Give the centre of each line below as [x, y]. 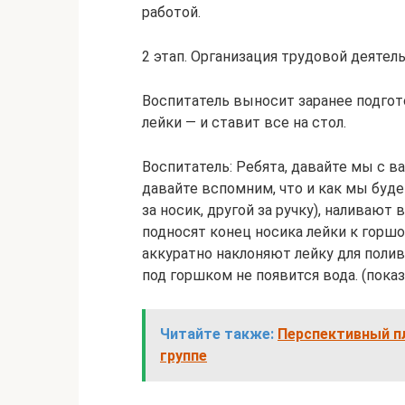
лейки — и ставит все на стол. [244, 122]
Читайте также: [217, 334]
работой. [171, 12]
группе [184, 356]
